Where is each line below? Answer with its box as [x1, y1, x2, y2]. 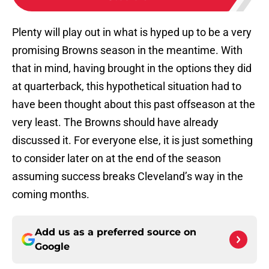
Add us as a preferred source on [35, 226, 196, 238]
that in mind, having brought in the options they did [12, 62, 252, 75]
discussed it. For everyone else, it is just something [12, 134, 253, 147]
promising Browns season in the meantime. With [12, 44, 243, 57]
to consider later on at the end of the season [12, 152, 221, 165]
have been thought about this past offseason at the [12, 98, 255, 111]
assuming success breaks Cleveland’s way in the [12, 170, 243, 183]
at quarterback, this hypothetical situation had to [12, 80, 241, 93]
